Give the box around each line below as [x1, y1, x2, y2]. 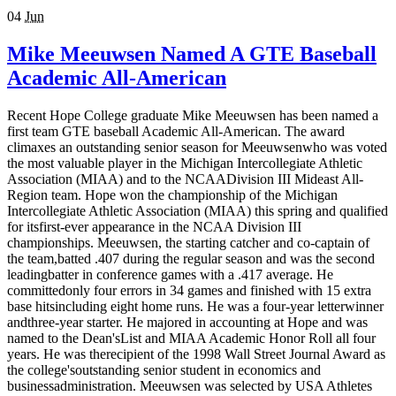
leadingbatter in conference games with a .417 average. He [7, 266, 333, 282]
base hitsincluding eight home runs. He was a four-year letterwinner [7, 298, 384, 314]
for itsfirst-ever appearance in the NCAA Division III [7, 218, 301, 234]
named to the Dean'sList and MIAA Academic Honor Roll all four [7, 330, 376, 346]
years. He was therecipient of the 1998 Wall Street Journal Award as [7, 346, 385, 362]
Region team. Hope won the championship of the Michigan [7, 187, 338, 202]
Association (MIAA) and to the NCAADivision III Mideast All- [7, 171, 363, 187]
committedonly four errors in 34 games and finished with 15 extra [7, 282, 371, 298]
